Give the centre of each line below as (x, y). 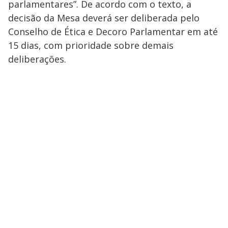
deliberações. (37, 59)
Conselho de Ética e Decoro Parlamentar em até (113, 31)
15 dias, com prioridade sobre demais (91, 45)
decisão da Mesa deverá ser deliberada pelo (104, 18)
